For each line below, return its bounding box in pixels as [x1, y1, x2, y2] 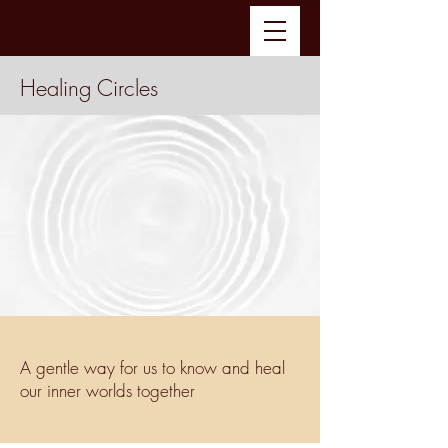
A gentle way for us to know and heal [20, 356, 285, 379]
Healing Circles [20, 73, 158, 103]
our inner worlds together [20, 379, 195, 402]
